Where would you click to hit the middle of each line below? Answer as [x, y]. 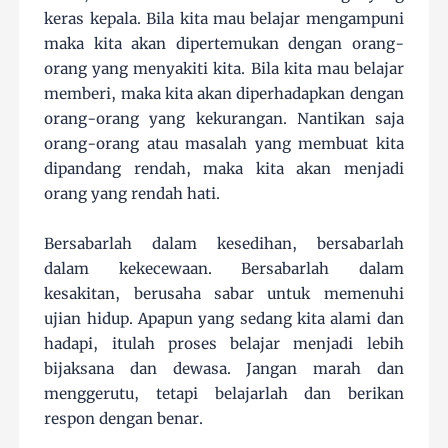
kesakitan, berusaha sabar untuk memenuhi [224, 293]
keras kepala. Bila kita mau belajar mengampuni [224, 18]
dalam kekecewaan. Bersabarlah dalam [224, 268]
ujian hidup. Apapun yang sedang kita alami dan [224, 318]
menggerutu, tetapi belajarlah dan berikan [224, 393]
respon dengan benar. [124, 418]
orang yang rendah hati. [132, 193]
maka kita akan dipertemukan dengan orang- [224, 43]
